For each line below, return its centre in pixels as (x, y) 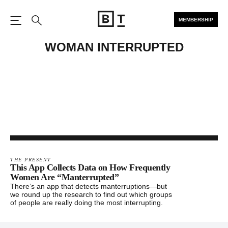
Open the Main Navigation (70, 31)
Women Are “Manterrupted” (64, 177)
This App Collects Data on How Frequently (90, 167)
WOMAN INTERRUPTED (114, 47)
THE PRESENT (31, 160)
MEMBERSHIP (196, 20)
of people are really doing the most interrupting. (87, 203)
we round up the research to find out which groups (91, 194)
